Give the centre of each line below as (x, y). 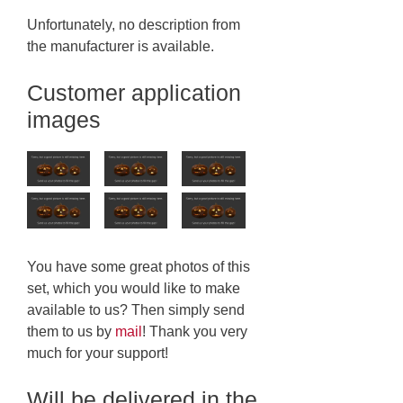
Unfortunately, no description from (134, 24)
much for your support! (98, 353)
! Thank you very (195, 331)
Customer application (134, 92)
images (64, 119)
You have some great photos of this (139, 266)
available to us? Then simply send (136, 309)
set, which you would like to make (134, 288)
